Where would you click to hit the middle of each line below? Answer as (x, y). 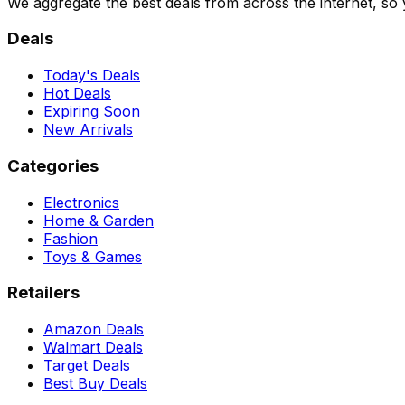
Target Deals (87, 365)
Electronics (81, 202)
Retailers (43, 293)
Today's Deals (92, 75)
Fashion (71, 238)
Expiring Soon (92, 112)
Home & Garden (99, 220)
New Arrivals (88, 130)
